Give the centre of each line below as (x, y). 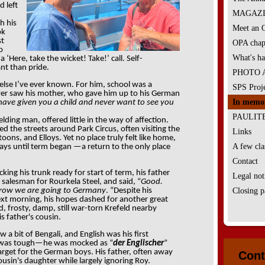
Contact (245, 161)
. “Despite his (129, 191)
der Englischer (138, 243)
